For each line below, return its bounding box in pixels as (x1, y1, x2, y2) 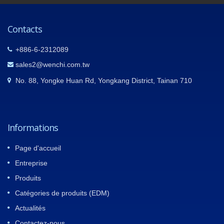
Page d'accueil (15, 143, 61, 152)
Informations (7, 121, 58, 133)
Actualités (15, 203, 45, 212)
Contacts (7, 22, 42, 35)
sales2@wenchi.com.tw (15, 60, 89, 68)
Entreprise (15, 158, 47, 167)
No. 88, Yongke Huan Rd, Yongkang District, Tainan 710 (15, 76, 192, 84)
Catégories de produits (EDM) (15, 188, 109, 197)
